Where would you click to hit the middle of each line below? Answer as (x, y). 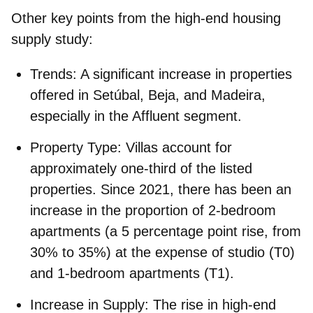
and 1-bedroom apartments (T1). (132, 273)
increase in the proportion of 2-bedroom (153, 210)
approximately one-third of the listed (141, 168)
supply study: (52, 39)
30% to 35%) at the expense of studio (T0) (162, 252)
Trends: (53, 74)
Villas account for (177, 147)
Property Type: (76, 147)
